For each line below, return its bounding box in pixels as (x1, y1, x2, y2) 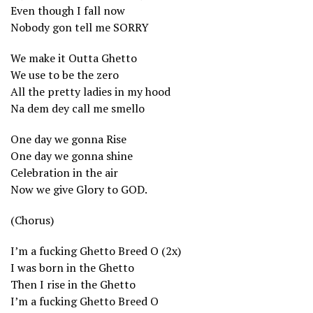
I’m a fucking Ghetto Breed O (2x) (10, 242, 181, 259)
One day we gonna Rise (10, 131, 126, 147)
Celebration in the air (10, 164, 118, 180)
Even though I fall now (10, 2, 125, 18)
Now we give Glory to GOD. (10, 181, 147, 197)
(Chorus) (10, 212, 54, 228)
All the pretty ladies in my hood (10, 83, 170, 99)
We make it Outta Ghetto (10, 50, 137, 66)
